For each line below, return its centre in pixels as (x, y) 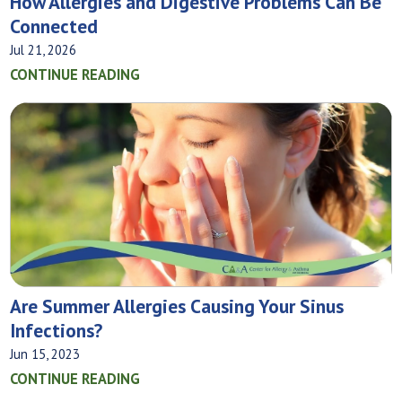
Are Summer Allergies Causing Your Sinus (177, 306)
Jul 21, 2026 (44, 49)
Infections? (57, 331)
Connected (54, 26)
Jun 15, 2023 (45, 354)
